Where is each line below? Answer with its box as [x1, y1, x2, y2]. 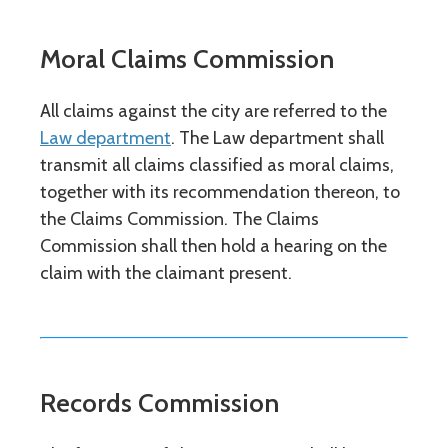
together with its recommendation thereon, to [40, 181, 400, 203]
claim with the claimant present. [40, 262, 292, 284]
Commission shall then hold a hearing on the [40, 235, 387, 257]
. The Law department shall [171, 127, 384, 149]
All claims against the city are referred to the [40, 100, 387, 122]
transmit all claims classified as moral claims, [40, 154, 394, 176]
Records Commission [40, 387, 279, 419]
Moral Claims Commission [40, 43, 334, 75]
